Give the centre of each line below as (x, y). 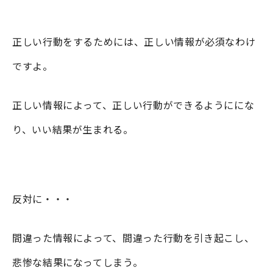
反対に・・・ (43, 198)
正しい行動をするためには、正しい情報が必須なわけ (134, 41)
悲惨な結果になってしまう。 (78, 262)
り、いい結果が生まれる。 (73, 129)
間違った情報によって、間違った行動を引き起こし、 (133, 237)
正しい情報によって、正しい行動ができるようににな (133, 105)
